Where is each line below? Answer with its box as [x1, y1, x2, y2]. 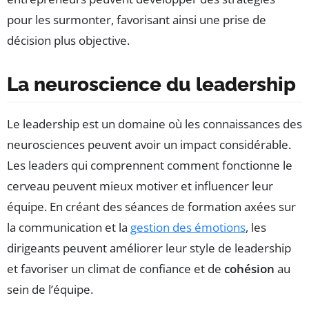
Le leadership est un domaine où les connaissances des [7, 116, 302, 132]
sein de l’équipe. [7, 281, 93, 298]
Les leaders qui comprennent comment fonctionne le [7, 157, 292, 174]
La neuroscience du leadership [7, 73, 296, 97]
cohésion [224, 261, 275, 277]
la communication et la [7, 219, 130, 236]
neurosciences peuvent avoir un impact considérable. [7, 137, 291, 153]
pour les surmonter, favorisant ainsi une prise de [7, 12, 266, 28]
